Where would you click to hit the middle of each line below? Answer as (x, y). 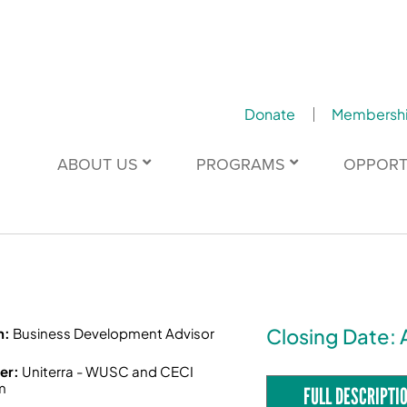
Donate (269, 114)
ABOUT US (97, 164)
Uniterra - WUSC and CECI (108, 372)
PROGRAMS (240, 164)
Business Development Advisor (114, 333)
